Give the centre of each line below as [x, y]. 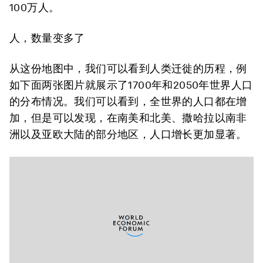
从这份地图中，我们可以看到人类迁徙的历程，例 [128, 68]
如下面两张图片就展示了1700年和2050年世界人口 [131, 85]
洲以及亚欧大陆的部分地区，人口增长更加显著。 [128, 134]
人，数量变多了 [47, 38]
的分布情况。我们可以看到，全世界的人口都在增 [128, 101]
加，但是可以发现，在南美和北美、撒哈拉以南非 [128, 118]
